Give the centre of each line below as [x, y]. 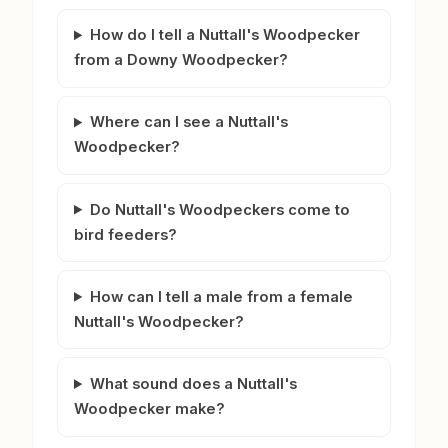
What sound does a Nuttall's [193, 383]
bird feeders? [125, 234]
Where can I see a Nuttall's [188, 122]
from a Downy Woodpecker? [181, 60]
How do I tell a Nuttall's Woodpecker [224, 35]
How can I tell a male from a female [221, 296]
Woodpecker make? [149, 408]
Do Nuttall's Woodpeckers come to [219, 209]
